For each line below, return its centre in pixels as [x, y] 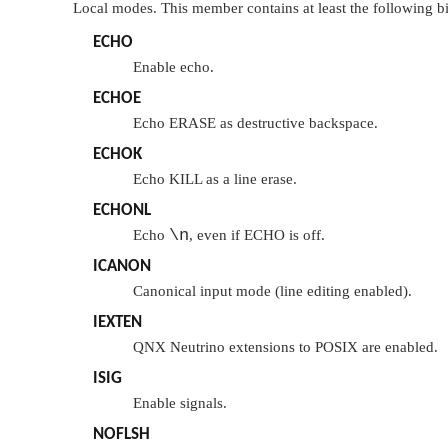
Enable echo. [173, 67]
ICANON [122, 267]
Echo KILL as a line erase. [215, 179]
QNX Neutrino [179, 347]
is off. [305, 235]
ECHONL [122, 211]
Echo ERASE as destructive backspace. [255, 123]
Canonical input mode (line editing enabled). [272, 291]
